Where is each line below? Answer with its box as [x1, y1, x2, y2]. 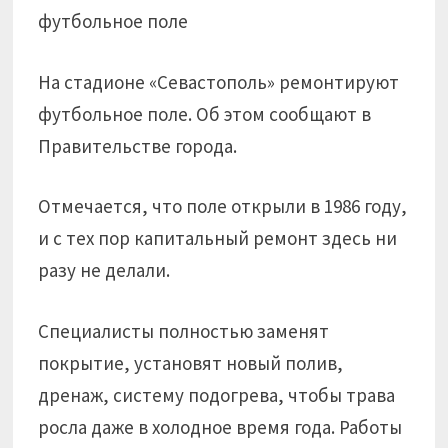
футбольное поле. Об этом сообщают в [38, 101, 372, 126]
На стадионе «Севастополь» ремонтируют [38, 69, 400, 94]
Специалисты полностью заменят [38, 318, 330, 343]
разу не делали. [38, 258, 171, 282]
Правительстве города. [38, 133, 238, 158]
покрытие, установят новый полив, [38, 350, 344, 375]
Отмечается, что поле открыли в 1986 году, [38, 194, 408, 218]
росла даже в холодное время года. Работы [38, 414, 403, 439]
